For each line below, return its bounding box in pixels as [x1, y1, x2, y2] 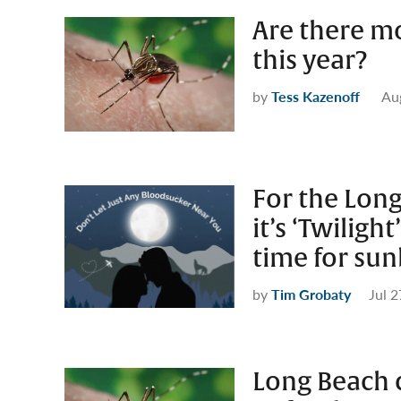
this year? [252, 44, 368, 77]
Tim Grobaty [271, 283, 351, 304]
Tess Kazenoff [271, 85, 360, 107]
